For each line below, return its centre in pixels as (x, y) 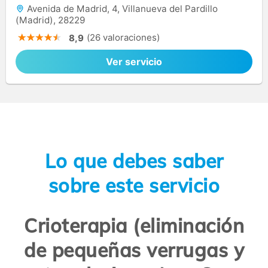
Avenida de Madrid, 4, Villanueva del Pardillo (121, 9)
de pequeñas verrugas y (134, 250)
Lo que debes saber (134, 161)
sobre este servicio (134, 185)
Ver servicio (134, 62)
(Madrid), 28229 (50, 20)
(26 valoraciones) (123, 38)
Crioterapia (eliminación (134, 226)
